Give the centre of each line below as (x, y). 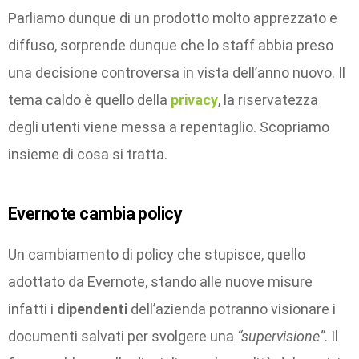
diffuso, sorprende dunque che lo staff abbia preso (171, 45)
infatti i (31, 309)
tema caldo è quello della (89, 99)
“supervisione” (281, 337)
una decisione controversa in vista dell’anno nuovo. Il (177, 72)
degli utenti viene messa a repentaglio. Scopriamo (169, 127)
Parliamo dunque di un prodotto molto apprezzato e (173, 18)
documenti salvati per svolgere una (123, 337)
